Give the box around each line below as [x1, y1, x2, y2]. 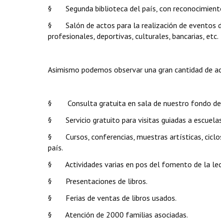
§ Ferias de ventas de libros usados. [48, 193, 177, 203]
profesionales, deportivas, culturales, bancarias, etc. [48, 31, 219, 41]
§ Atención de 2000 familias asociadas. [48, 210, 188, 220]
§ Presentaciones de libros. [48, 176, 147, 186]
